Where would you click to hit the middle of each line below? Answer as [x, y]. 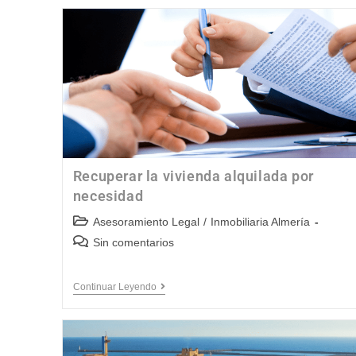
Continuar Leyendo [114, 287]
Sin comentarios [133, 243]
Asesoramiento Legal [146, 222]
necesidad [108, 196]
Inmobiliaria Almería [260, 222]
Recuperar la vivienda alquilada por [193, 176]
